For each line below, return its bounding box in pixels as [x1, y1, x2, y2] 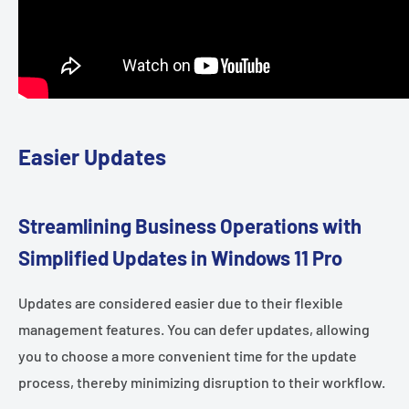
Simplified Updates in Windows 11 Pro [18, 245, 342, 269]
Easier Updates [18, 143, 166, 171]
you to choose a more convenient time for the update [18, 347, 357, 365]
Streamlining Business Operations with [18, 213, 362, 237]
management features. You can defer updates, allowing [18, 320, 370, 339]
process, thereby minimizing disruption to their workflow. [18, 373, 385, 392]
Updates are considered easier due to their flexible [18, 294, 343, 312]
